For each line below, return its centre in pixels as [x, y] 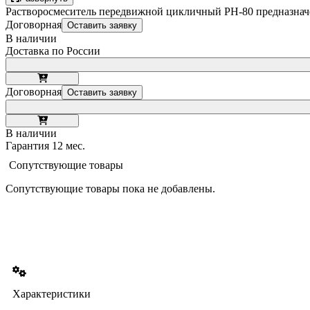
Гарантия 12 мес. [45, 145]
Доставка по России [53, 51]
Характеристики [52, 293]
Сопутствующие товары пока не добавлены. [110, 188]
